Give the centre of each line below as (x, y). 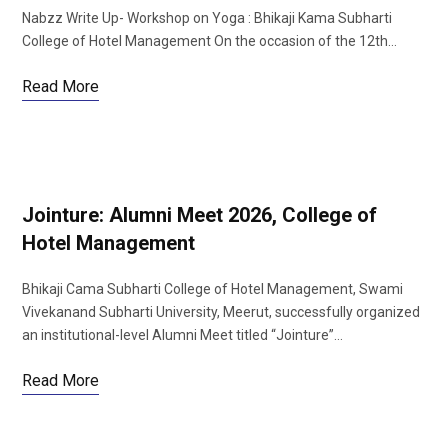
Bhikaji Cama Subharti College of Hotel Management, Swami (212, 289)
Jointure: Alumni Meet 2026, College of (199, 215)
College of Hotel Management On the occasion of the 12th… (209, 41)
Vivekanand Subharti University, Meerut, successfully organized (221, 312)
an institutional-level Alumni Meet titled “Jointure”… (182, 335)
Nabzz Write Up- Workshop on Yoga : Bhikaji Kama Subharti (207, 18)
